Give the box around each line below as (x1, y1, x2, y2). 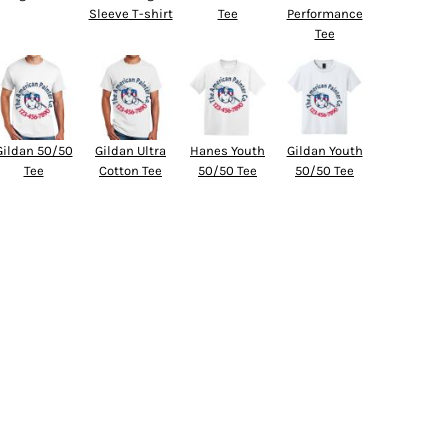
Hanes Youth (190, 143, 265, 158)
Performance (286, 6, 363, 21)
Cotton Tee (99, 163, 162, 178)
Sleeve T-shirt (88, 6, 173, 21)
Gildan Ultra (95, 143, 166, 158)
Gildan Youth (286, 143, 363, 158)
